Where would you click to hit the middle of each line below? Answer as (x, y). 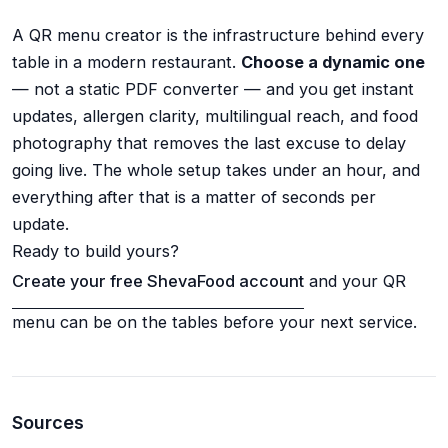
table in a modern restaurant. (126, 61)
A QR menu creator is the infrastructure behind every (218, 34)
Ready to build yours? (95, 250)
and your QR (355, 281)
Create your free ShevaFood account (158, 281)
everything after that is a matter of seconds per (194, 196)
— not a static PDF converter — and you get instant (213, 88)
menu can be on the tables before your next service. (214, 321)
